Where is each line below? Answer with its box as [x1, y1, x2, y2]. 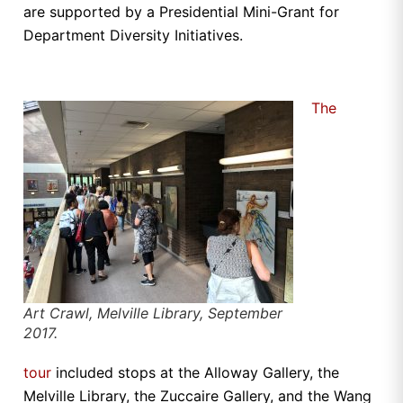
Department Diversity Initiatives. [23, 26, 243, 45]
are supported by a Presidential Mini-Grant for [23, 3, 339, 22]
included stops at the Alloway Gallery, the [51, 363, 339, 381]
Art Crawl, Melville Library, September [23, 303, 282, 322]
